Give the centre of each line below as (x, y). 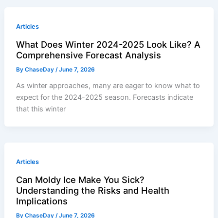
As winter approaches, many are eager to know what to (108, 85)
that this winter (41, 109)
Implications (42, 201)
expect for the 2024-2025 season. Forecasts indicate (105, 97)
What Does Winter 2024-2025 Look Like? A (109, 44)
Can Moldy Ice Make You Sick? (81, 179)
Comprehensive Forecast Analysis (89, 55)
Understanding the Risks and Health (93, 190)
